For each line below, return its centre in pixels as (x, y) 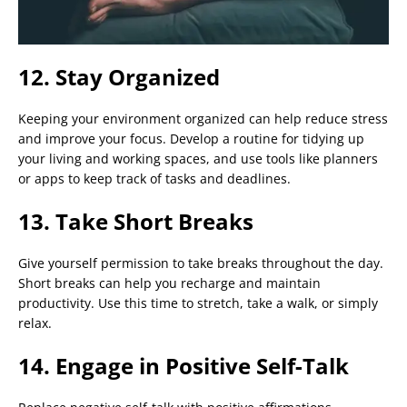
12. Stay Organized (119, 77)
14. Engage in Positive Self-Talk (184, 366)
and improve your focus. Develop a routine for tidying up (191, 139)
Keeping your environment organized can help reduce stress (203, 119)
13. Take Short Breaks (136, 222)
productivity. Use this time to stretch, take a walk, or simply (198, 303)
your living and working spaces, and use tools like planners (198, 159)
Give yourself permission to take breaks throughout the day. (201, 263)
